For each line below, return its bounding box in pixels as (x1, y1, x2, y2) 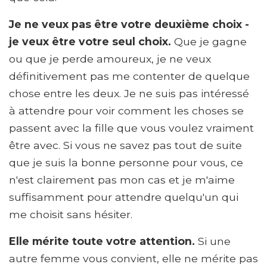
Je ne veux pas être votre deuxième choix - (9, 17, 249, 30)
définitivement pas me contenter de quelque (9, 69, 250, 82)
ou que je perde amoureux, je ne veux (9, 52, 211, 65)
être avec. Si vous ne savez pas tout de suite (9, 138, 242, 151)
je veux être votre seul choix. (9, 35, 174, 48)
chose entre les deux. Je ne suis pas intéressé (9, 86, 249, 100)
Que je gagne (174, 35, 247, 48)
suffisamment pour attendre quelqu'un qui (9, 190, 238, 203)
